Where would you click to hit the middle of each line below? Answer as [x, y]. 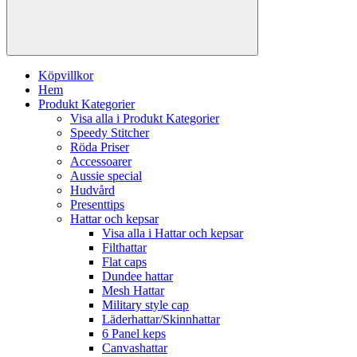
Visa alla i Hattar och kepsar [173, 233]
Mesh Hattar [133, 291]
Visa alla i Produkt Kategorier [145, 119]
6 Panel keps [134, 334]
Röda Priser [100, 147]
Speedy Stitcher [110, 133]
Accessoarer [101, 162]
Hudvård [92, 190]
